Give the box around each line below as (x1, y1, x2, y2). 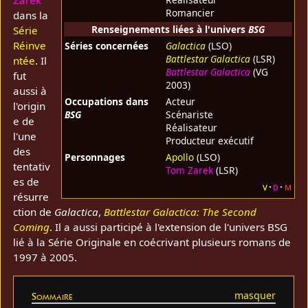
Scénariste (165, 108, 213, 122)
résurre (13, 190, 49, 204)
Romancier (165, 6, 214, 20)
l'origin (13, 99, 46, 113)
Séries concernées (64, 39, 148, 53)
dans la (13, 8, 49, 23)
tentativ (13, 159, 51, 174)
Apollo (165, 151, 194, 164)
